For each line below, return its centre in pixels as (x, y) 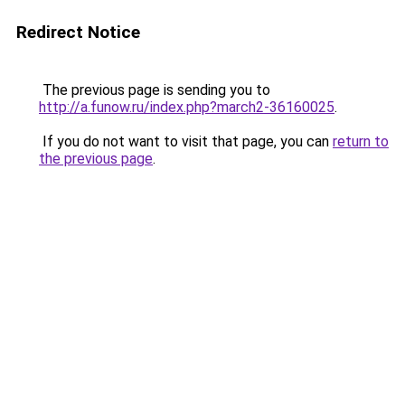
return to (361, 141)
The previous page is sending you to (155, 90)
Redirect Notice (78, 32)
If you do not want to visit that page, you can (186, 141)
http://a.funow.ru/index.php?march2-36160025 (187, 107)
